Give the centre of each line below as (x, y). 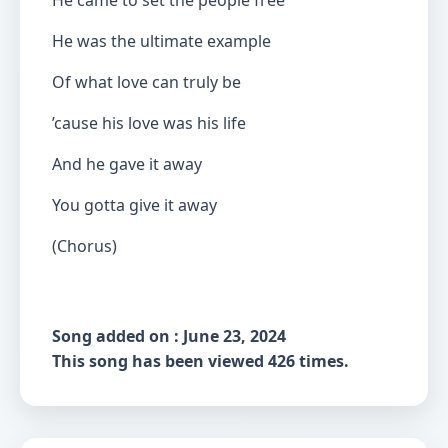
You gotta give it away (134, 205)
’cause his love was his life (149, 123)
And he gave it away (127, 164)
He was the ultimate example (161, 41)
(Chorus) (84, 246)
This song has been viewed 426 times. (200, 361)
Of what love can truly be (146, 82)
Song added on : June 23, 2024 (169, 336)
